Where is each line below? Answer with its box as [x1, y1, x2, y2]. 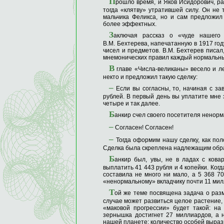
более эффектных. [103, 20, 156, 27]
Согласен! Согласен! [113, 124, 173, 131]
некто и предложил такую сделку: [103, 73, 197, 80]
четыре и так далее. [103, 100, 160, 107]
